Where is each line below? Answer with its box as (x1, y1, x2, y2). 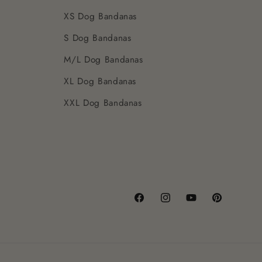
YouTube (184, 198, 219, 211)
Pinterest (210, 198, 246, 211)
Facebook (133, 198, 173, 211)
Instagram (158, 198, 199, 211)
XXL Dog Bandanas (64, 96, 142, 110)
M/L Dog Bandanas (64, 53, 143, 67)
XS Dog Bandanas (64, 10, 137, 23)
